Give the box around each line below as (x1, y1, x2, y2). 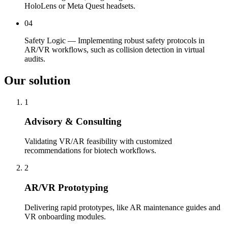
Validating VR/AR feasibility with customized (24, 137, 172, 146)
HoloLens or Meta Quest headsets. (24, 1, 135, 10)
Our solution (4, 73, 70, 87)
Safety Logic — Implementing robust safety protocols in (24, 36, 205, 45)
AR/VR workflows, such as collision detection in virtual (24, 45, 205, 54)
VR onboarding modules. (24, 212, 106, 221)
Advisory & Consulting (24, 116, 122, 127)
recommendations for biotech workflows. (24, 146, 156, 155)
